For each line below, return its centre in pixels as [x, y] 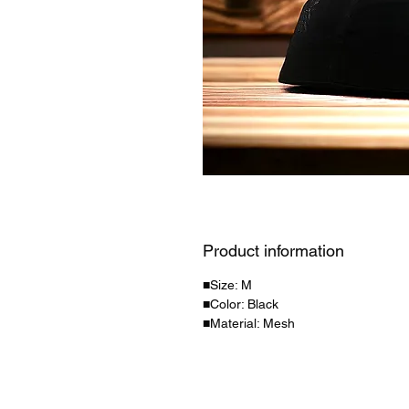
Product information [273, 251]
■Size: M [227, 285]
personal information [311, 382]
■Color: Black [241, 304]
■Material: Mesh [249, 323]
